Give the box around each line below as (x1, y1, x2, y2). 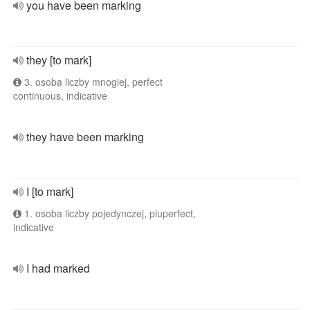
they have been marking (26, 129, 144, 145)
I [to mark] (26, 183, 73, 199)
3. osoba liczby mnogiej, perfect (21, 75, 163, 89)
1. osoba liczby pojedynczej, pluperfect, (21, 206, 196, 220)
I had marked (26, 260, 90, 276)
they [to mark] (26, 52, 91, 68)
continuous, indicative (13, 89, 107, 102)
